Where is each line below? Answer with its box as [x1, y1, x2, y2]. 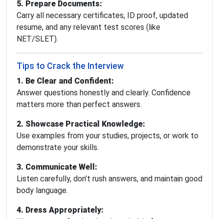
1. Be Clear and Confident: [17, 76, 114, 86]
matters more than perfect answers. [17, 100, 142, 109]
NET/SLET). [17, 34, 58, 44]
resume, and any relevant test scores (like [17, 22, 160, 32]
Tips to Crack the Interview [17, 61, 124, 71]
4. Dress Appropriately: [17, 205, 104, 215]
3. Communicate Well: [17, 162, 97, 172]
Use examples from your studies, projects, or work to [17, 131, 198, 141]
